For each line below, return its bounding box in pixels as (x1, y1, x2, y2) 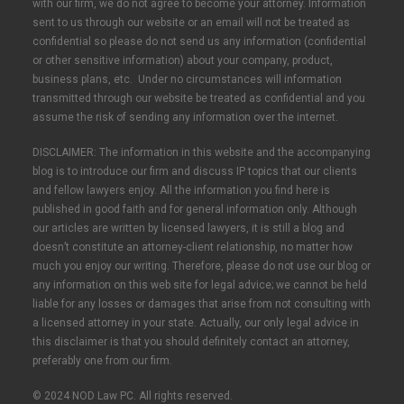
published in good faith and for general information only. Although (32, 203, 357, 216)
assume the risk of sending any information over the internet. (32, 111, 338, 124)
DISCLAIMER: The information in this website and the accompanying (32, 146, 371, 159)
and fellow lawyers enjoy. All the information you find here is (32, 184, 330, 197)
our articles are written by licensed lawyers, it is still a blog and (32, 222, 344, 234)
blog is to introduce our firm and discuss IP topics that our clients (32, 165, 357, 178)
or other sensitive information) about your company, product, (32, 54, 333, 67)
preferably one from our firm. (32, 354, 172, 367)
